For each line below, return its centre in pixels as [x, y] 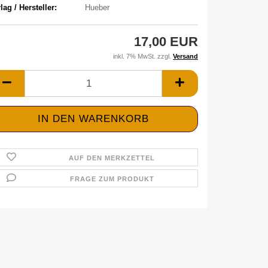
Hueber [97, 7]
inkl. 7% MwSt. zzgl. [143, 56]
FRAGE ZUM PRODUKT [112, 179]
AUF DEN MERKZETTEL [112, 158]
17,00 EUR [166, 42]
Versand [185, 56]
